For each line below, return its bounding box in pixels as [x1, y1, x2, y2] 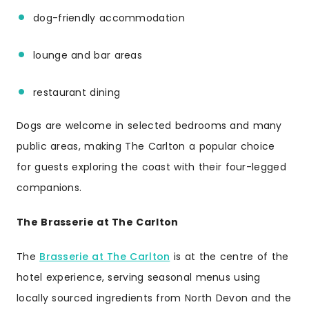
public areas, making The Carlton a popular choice [17, 139, 275, 154]
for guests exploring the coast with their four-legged [17, 160, 286, 175]
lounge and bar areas [33, 48, 142, 62]
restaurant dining [33, 85, 121, 99]
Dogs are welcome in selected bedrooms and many [17, 119, 282, 133]
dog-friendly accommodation [33, 10, 185, 25]
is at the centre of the [170, 250, 289, 264]
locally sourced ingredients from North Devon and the [17, 291, 292, 306]
